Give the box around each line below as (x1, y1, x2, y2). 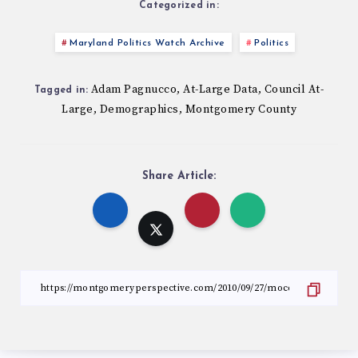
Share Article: (142, 170, 216, 183)
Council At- (264, 82, 324, 97)
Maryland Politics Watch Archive (70, 38, 225, 49)
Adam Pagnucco (90, 82, 177, 97)
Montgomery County (185, 102, 296, 117)
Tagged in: (34, 86, 89, 96)
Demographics (99, 102, 179, 117)
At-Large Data (183, 82, 258, 97)
